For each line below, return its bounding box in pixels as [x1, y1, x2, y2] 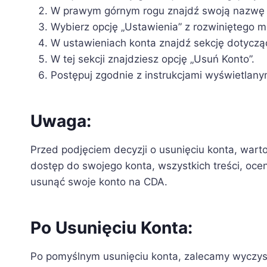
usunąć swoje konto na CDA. [30, 176, 167, 188]
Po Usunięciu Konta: [30, 218, 193, 238]
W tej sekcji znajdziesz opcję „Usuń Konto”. [51, 53, 254, 66]
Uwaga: [30, 111, 91, 132]
